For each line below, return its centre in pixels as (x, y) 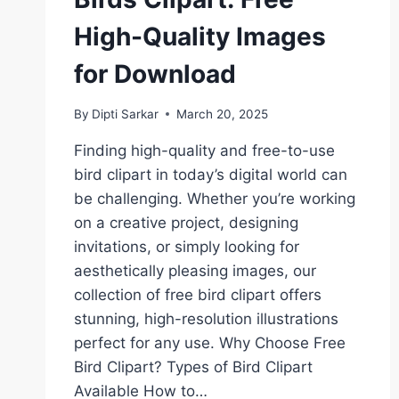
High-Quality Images (200, 37)
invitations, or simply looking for (187, 246)
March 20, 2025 (223, 114)
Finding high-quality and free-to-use (204, 150)
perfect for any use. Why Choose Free (210, 342)
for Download (155, 74)
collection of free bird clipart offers (198, 294)
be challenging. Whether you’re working (215, 198)
